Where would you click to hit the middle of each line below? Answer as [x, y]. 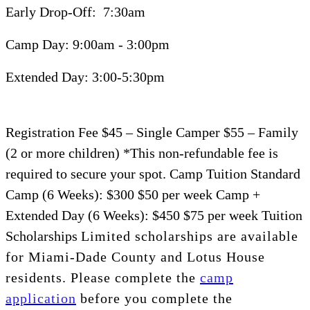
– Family [273, 133]
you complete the [176, 299]
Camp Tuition [208, 174]
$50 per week [175, 195]
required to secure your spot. [88, 174]
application [41, 299]
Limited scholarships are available [190, 236]
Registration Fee [52, 133]
